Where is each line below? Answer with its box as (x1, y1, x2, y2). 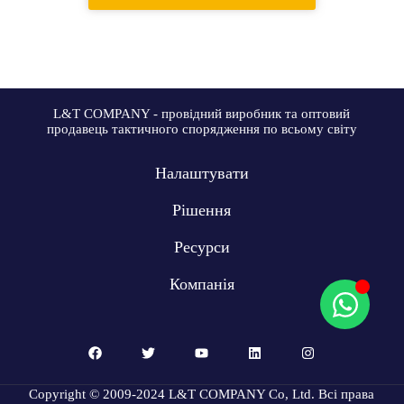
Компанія (169, 275, 234, 293)
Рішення (172, 201, 232, 219)
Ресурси (173, 238, 230, 256)
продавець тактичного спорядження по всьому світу (46, 122, 357, 136)
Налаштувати (154, 164, 249, 182)
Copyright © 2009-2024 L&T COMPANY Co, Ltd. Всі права (29, 387, 375, 401)
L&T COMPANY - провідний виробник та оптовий (53, 106, 351, 121)
